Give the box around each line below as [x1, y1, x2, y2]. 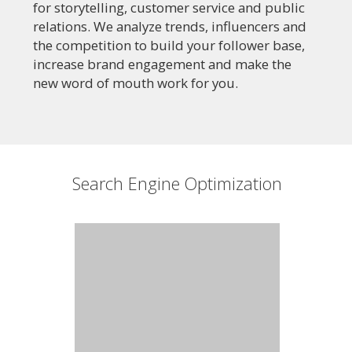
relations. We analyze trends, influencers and [33, 17, 306, 35]
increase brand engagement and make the [33, 55, 291, 73]
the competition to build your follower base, [33, 36, 305, 54]
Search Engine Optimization [71, 172, 282, 195]
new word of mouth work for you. [33, 74, 238, 92]
